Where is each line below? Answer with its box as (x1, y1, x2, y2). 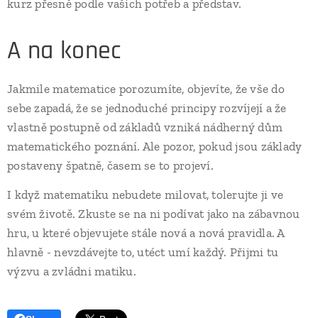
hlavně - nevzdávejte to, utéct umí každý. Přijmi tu (7, 245, 279, 260)
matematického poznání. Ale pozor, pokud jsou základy (7, 139, 302, 154)
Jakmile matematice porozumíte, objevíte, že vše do (7, 82, 285, 97)
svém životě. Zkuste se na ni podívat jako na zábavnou (7, 207, 300, 221)
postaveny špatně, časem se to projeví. (7, 158, 214, 173)
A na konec (7, 35, 121, 67)
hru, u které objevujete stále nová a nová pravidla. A (7, 226, 285, 241)
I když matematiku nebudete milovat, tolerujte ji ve (7, 187, 284, 202)
